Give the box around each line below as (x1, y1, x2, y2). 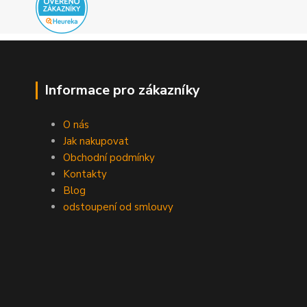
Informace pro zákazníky (45, 81, 200, 99)
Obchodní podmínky (63, 151, 155, 164)
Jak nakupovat (63, 134, 129, 148)
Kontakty (63, 167, 107, 181)
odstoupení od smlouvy (63, 200, 173, 214)
